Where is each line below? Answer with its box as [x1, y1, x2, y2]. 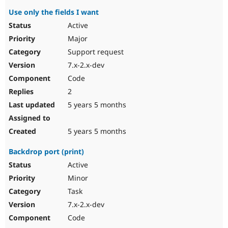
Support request [66, 47, 124, 57]
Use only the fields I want [9, 7, 99, 17]
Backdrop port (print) [9, 147, 84, 157]
